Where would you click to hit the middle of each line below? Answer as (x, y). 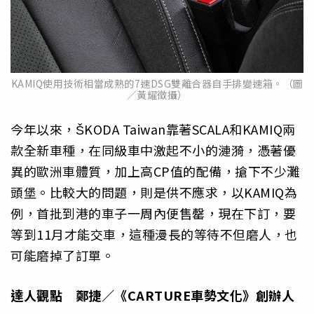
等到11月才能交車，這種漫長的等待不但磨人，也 (154, 234)
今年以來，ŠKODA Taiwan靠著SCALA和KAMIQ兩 (153, 129)
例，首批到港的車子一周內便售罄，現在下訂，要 (153, 213)
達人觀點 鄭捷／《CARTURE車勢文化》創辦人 (152, 295)
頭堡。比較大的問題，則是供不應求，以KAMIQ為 (154, 192)
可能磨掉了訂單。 (62, 255)
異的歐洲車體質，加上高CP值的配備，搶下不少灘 (155, 171)
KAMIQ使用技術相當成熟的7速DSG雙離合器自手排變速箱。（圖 (157, 84)
